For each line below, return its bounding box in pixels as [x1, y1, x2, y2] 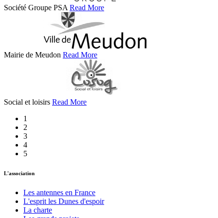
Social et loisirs [4, 98, 52, 107]
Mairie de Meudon [4, 51, 63, 59]
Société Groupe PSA [4, 3, 70, 12]
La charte [23, 206, 52, 215]
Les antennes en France [23, 188, 95, 197]
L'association [4, 170, 35, 177]
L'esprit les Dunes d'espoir [23, 197, 104, 206]
